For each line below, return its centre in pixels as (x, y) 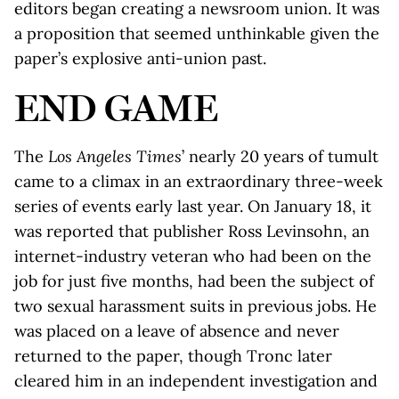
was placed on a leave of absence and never (177, 331)
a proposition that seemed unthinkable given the (197, 33)
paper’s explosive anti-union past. (140, 58)
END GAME (116, 108)
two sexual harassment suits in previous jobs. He (195, 306)
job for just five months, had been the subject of (194, 281)
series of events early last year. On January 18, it (193, 206)
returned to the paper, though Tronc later (173, 356)
